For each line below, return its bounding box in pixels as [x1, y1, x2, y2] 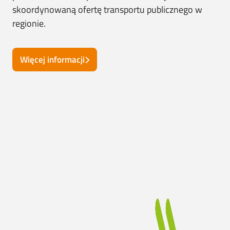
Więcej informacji [20, 53, 85, 66]
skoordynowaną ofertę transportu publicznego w [12, 3, 202, 16]
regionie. [12, 16, 46, 30]
